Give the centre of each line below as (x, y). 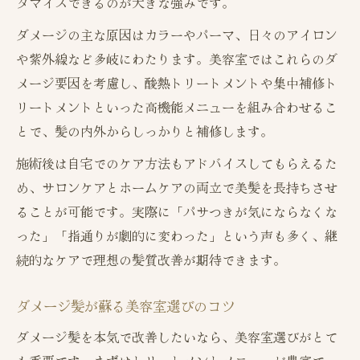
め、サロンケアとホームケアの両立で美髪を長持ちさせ (177, 188)
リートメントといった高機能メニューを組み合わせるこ (177, 107)
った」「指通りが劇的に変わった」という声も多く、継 (177, 236)
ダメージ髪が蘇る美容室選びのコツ (125, 306)
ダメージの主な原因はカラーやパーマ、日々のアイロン (177, 35)
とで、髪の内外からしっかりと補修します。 (145, 131)
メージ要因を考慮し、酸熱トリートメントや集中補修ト (177, 83)
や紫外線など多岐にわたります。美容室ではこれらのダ (177, 59)
